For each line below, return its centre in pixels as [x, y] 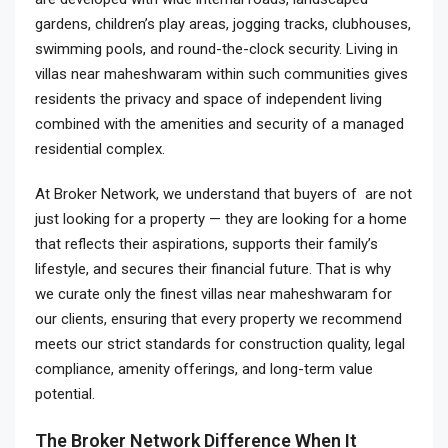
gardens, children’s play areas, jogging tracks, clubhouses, [223, 24]
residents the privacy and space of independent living [208, 99]
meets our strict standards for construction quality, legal [220, 344]
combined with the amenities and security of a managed [219, 124]
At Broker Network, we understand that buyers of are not [223, 194]
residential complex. [100, 149]
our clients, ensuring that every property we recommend [218, 319]
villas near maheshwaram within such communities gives [221, 74]
